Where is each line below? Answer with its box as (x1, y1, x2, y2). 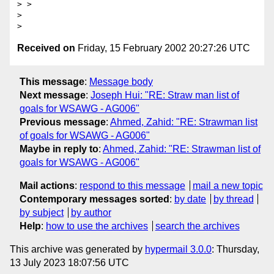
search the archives (155, 220, 240, 231)
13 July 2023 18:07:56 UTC (10, 257, 129, 268)
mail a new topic (192, 180, 263, 191)
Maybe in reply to (20, 143, 98, 154)
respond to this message (80, 180, 185, 191)
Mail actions (20, 180, 75, 191)
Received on (17, 43, 75, 54)
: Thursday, (212, 243, 259, 254)
